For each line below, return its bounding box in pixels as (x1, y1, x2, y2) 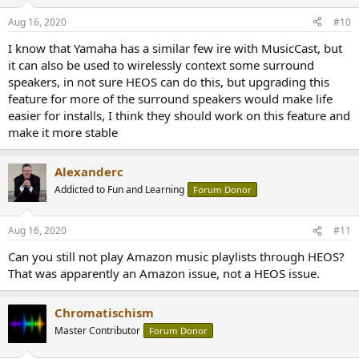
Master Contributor (54, 324, 140, 337)
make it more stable (8, 123, 118, 140)
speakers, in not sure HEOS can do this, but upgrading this (8, 73, 329, 90)
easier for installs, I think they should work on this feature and (8, 107, 350, 123)
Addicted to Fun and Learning (54, 182, 184, 196)
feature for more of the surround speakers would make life (8, 90, 333, 107)
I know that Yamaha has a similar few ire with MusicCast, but (8, 39, 342, 56)
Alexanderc (54, 163, 123, 179)
